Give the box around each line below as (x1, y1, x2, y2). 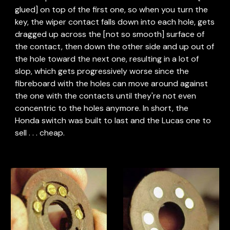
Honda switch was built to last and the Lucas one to (15, 115, 212, 126)
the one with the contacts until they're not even (15, 90, 197, 101)
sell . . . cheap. (15, 127, 65, 138)
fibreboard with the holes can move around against (15, 78, 208, 89)
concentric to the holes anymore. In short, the (15, 103, 189, 113)
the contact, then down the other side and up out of (15, 41, 215, 52)
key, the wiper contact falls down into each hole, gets (15, 16, 215, 27)
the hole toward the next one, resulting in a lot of (15, 53, 199, 64)
